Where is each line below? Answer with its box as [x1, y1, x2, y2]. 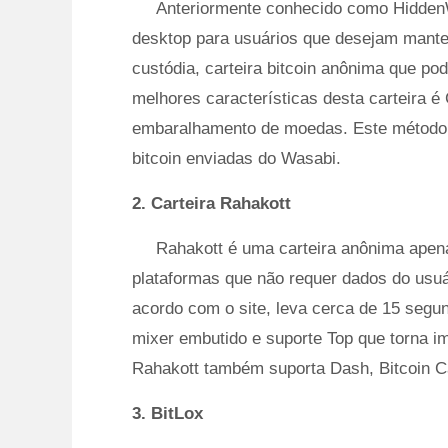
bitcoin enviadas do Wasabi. [132, 149, 341, 168]
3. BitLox [132, 404, 203, 423]
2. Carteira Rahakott [132, 194, 291, 213]
